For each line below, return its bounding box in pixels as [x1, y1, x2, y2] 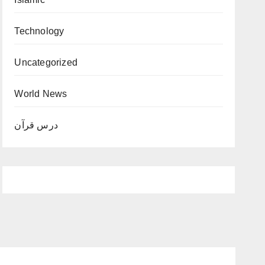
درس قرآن [14, 120, 58, 130]
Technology [14, 26, 64, 36]
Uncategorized [14, 57, 77, 67]
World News [14, 89, 67, 99]
